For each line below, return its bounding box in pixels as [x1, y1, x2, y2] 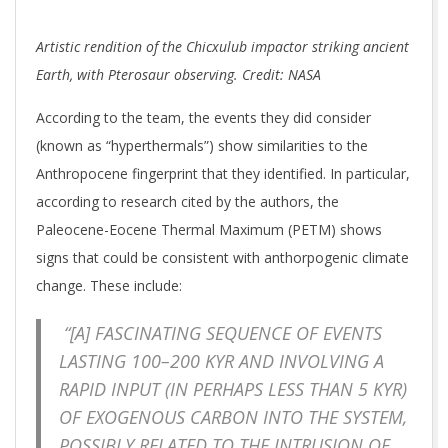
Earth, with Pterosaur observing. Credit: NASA [36, 64, 321, 84]
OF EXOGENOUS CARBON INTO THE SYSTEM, [59, 404, 407, 429]
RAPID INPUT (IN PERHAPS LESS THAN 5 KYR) [59, 376, 407, 401]
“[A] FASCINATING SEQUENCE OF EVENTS [59, 320, 382, 345]
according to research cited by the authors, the [36, 191, 339, 211]
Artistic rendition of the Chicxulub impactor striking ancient [36, 36, 409, 56]
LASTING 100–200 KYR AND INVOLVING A [59, 348, 384, 373]
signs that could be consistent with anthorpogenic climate [36, 247, 409, 267]
